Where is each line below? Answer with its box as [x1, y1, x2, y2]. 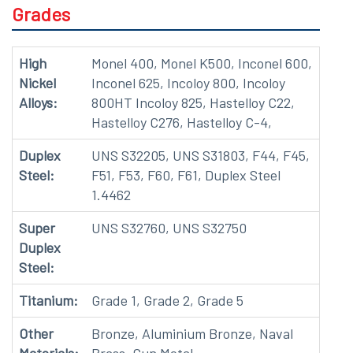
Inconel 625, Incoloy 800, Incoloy [91, 74, 285, 92]
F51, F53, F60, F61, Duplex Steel [91, 166, 281, 184]
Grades [12, 2, 70, 26]
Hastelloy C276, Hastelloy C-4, [91, 113, 272, 132]
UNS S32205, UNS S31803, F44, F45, [91, 147, 310, 165]
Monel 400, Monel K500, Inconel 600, [91, 54, 312, 72]
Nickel [19, 74, 56, 92]
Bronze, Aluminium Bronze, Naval [91, 325, 293, 343]
